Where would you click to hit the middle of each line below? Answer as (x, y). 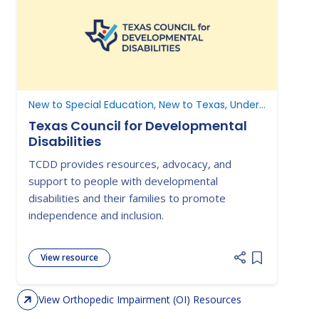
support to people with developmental (123, 181)
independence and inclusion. (96, 215)
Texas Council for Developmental (138, 126)
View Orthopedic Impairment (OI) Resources (140, 299)
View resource (69, 257)
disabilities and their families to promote (127, 198)
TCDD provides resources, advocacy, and (130, 164)
